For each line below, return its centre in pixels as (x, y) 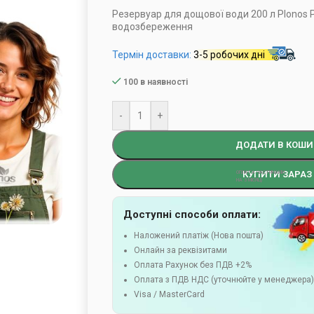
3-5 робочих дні (230, 55)
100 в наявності (156, 82)
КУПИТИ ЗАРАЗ (278, 174)
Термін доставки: (153, 55)
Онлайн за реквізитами (181, 250)
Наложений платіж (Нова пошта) (199, 235)
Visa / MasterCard (170, 294)
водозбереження (153, 27)
